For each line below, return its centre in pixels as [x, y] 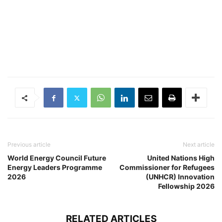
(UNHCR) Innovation [180, 177]
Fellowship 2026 [186, 186]
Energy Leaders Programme [55, 167]
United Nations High [181, 158]
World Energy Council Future [57, 158]
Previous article [29, 145]
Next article [199, 145]
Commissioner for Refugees [167, 167]
